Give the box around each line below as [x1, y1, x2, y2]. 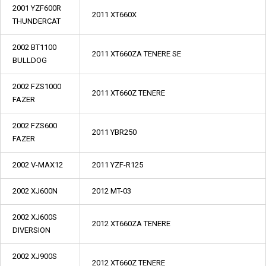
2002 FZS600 [12, 121, 57, 130]
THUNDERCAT [12, 17, 61, 26]
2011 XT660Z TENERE [92, 88, 165, 97]
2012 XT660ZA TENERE [92, 219, 170, 228]
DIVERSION [12, 226, 50, 235]
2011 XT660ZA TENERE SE [92, 49, 181, 58]
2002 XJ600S [12, 213, 57, 221]
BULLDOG [12, 56, 47, 65]
